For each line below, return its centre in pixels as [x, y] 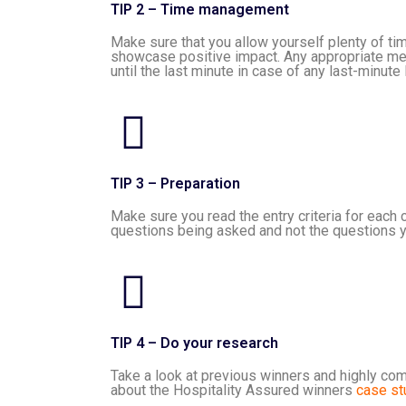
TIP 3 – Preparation [175, 184]
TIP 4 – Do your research [194, 343]
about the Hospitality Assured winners [233, 390]
